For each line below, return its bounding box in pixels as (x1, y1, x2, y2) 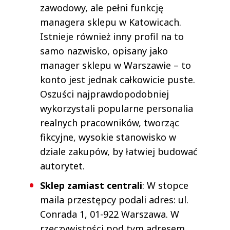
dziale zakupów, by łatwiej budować (40, 145, 198, 158)
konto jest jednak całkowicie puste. (40, 73, 195, 86)
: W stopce (142, 179, 188, 191)
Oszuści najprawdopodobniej (40, 87, 169, 100)
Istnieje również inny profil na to (40, 30, 184, 43)
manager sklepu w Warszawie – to (40, 59, 191, 71)
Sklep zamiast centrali (40, 179, 142, 191)
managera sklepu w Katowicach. (40, 15, 181, 28)
